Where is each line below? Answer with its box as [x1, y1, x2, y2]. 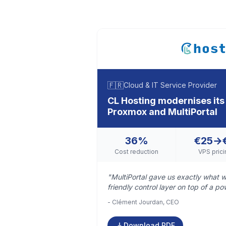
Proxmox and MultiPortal [107, 106, 217, 117]
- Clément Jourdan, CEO [107, 198, 179, 206]
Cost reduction [115, 148, 159, 155]
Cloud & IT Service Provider [124, 81, 217, 89]
